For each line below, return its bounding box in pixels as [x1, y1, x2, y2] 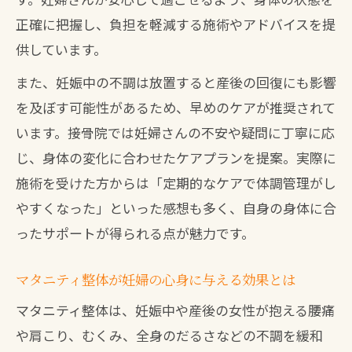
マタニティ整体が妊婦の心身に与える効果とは [16, 269, 295, 289]
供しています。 [16, 39, 107, 59]
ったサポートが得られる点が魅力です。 [16, 223, 255, 243]
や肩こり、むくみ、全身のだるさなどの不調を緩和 [16, 325, 323, 345]
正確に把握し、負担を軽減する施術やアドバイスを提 [16, 14, 335, 34]
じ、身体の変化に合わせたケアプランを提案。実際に [16, 148, 336, 167]
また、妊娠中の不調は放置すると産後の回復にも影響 [16, 72, 336, 92]
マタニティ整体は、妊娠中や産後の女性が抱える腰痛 [16, 300, 335, 320]
